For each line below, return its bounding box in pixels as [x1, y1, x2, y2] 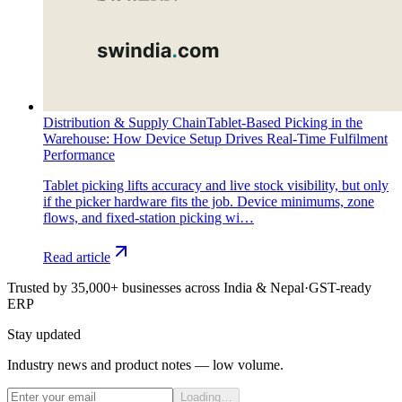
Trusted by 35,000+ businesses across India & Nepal [7, 280, 304, 296]
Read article [43, 249, 110, 266]
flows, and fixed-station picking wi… [43, 210, 254, 226]
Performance [43, 147, 115, 163]
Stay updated [7, 327, 81, 343]
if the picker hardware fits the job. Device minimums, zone [43, 194, 374, 210]
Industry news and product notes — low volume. [7, 357, 284, 373]
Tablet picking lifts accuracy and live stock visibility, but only [43, 178, 389, 194]
